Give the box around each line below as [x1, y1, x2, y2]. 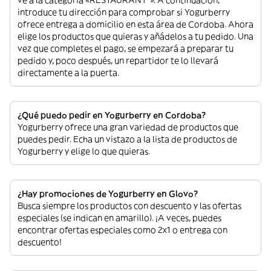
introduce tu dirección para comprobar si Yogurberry [18, 7, 230, 18]
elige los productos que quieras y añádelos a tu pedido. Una [18, 31, 253, 42]
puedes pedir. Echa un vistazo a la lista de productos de [18, 134, 237, 145]
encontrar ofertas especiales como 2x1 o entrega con [18, 224, 227, 235]
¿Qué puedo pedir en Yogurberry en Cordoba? [18, 109, 206, 120]
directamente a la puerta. [18, 67, 119, 78]
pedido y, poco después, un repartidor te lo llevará [18, 55, 218, 66]
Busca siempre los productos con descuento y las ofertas [18, 200, 241, 211]
